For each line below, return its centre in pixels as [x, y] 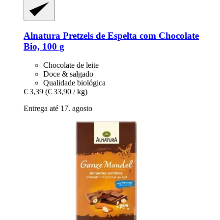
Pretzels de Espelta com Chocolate [130, 35]
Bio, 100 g [44, 46]
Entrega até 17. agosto [58, 109]
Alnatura [42, 35]
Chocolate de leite [71, 65]
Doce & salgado [68, 74]
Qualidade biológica [74, 83]
